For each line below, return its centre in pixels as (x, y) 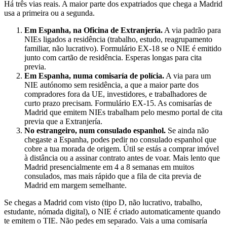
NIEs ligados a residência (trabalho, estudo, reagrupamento (118, 40)
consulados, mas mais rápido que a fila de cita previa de (113, 176)
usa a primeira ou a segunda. (49, 13)
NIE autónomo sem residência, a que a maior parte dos (111, 85)
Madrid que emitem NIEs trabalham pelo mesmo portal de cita (123, 112)
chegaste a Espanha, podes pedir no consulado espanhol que (120, 140)
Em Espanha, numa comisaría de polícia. (94, 76)
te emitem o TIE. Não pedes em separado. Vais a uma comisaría (106, 221)
